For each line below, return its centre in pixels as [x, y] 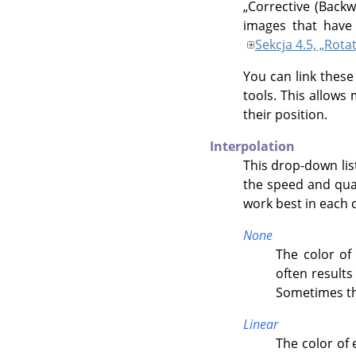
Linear [260, 325]
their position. [285, 115]
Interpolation [252, 147]
